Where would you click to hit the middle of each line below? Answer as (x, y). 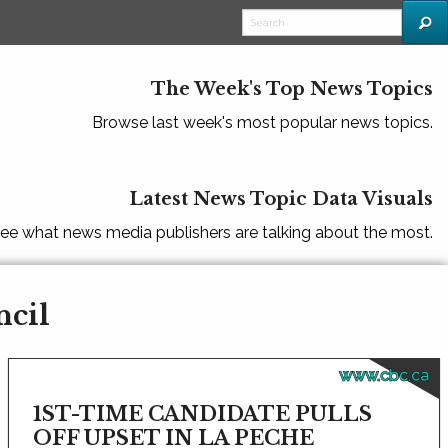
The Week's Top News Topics (292, 89)
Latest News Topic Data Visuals (281, 199)
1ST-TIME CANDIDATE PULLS (202, 414)
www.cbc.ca (383, 375)
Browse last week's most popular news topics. (262, 122)
